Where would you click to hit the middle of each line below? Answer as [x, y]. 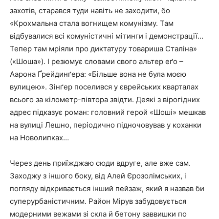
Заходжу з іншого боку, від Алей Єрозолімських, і [98, 175]
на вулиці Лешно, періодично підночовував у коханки [106, 125]
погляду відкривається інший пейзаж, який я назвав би [107, 188]
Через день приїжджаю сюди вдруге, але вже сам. [100, 163]
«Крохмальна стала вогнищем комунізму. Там [92, 23]
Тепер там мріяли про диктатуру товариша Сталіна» [103, 48]
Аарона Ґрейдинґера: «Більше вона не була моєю [98, 74]
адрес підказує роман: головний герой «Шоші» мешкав [108, 112]
